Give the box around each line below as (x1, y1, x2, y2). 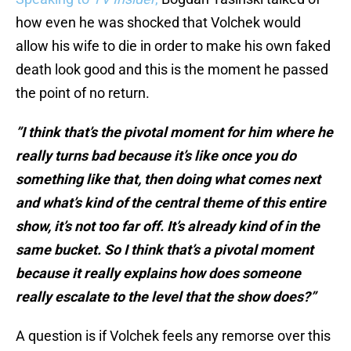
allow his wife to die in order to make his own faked (16, 38, 331, 55)
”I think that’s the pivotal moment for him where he (16, 124, 333, 141)
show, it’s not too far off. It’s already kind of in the (16, 218, 320, 235)
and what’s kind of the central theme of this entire (16, 194, 326, 212)
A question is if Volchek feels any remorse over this (16, 327, 331, 345)
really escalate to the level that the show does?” (16, 288, 316, 306)
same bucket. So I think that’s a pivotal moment (16, 241, 313, 259)
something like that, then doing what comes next (16, 171, 320, 188)
